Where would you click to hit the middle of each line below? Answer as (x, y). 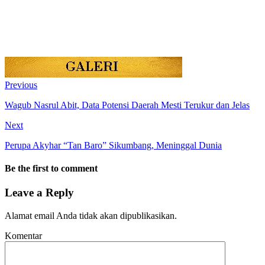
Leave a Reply (39, 193)
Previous (21, 85)
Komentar (23, 236)
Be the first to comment (51, 169)
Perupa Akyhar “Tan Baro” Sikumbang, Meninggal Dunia (113, 145)
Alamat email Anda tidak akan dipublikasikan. (91, 216)
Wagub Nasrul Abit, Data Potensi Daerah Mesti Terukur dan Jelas (127, 105)
